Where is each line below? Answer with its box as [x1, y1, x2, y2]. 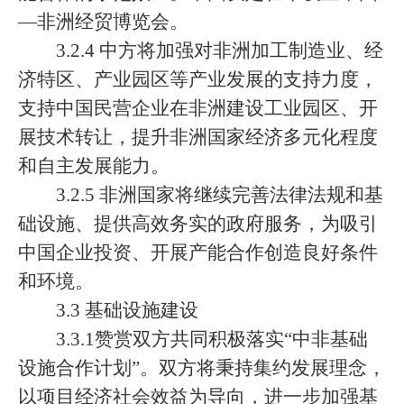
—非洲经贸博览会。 [18, 11, 188, 32]
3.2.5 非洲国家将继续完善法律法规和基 [56, 184, 383, 206]
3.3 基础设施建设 [56, 299, 198, 321]
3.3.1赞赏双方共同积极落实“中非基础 [56, 328, 368, 350]
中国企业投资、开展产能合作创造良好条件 [18, 242, 378, 263]
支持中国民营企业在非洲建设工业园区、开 [18, 97, 378, 119]
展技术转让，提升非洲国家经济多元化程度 [18, 126, 378, 148]
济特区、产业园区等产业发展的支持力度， [18, 69, 378, 90]
